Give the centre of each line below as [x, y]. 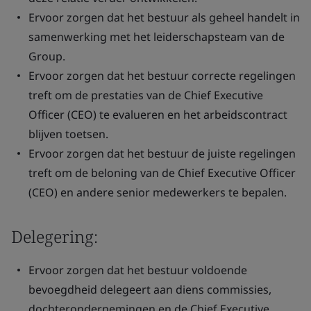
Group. [47, 56]
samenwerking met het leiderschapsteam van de [157, 37]
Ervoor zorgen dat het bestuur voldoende [138, 270]
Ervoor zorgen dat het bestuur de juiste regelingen [162, 153]
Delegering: [54, 236]
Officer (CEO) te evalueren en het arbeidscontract [158, 115]
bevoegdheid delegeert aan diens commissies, [150, 289]
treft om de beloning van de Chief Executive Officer [162, 173]
